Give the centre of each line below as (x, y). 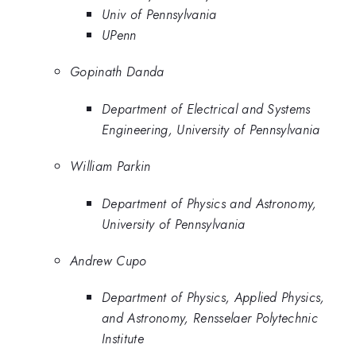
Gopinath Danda (117, 72)
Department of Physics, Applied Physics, (213, 298)
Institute (123, 339)
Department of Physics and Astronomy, (209, 203)
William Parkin (110, 166)
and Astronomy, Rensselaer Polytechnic (210, 318)
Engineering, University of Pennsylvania (211, 129)
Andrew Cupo (108, 260)
